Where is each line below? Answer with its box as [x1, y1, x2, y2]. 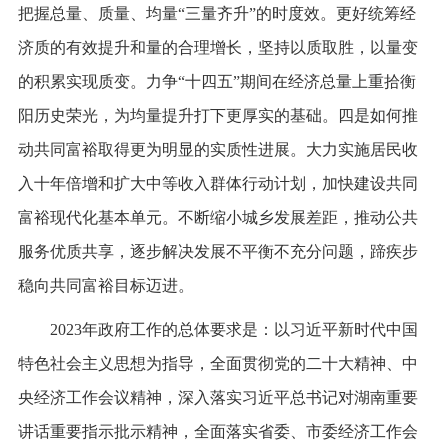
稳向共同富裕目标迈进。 [17, 276, 194, 294]
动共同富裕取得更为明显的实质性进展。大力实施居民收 [17, 140, 418, 158]
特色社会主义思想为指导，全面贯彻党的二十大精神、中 [17, 354, 418, 372]
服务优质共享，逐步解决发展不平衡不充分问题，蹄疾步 [17, 242, 418, 260]
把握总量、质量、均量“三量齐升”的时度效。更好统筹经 [17, 4, 416, 22]
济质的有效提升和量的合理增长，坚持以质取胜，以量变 [17, 38, 418, 56]
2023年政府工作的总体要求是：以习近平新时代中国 [49, 320, 418, 338]
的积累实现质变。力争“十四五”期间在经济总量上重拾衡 [17, 72, 416, 90]
